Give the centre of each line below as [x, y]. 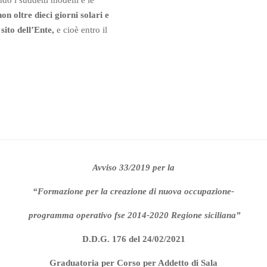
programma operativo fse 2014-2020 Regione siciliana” [133, 215]
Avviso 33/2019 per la [133, 168]
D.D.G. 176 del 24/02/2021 [133, 239]
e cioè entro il [82, 30]
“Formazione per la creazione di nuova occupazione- [133, 192]
